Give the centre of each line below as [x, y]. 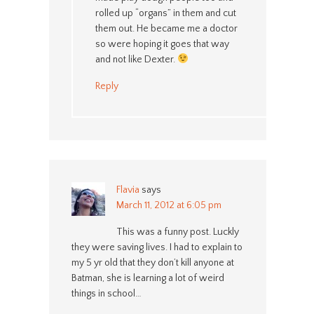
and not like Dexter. [136, 59]
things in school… [106, 293]
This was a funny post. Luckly [177, 232]
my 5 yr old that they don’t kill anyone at [152, 262]
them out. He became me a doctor [166, 28]
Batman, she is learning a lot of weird [148, 278]
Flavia [128, 190]
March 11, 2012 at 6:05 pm [169, 205]
